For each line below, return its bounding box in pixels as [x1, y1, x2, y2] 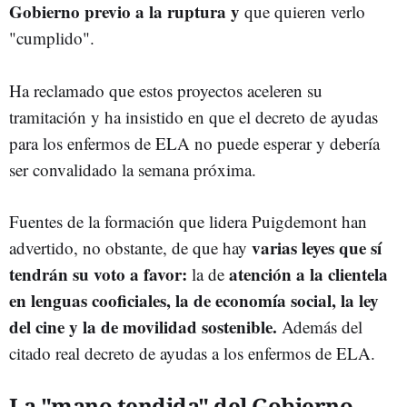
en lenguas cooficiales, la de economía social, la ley [9, 288, 379, 313]
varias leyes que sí [247, 235, 382, 261]
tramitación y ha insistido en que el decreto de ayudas [9, 105, 378, 129]
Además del [277, 315, 362, 339]
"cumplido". [9, 26, 94, 50]
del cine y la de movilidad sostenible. [9, 314, 277, 340]
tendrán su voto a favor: [9, 262, 187, 287]
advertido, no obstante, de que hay [9, 236, 247, 260]
